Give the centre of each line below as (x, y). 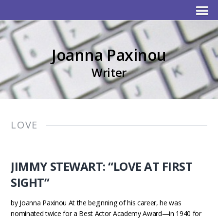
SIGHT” (30, 182)
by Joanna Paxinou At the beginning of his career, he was (96, 203)
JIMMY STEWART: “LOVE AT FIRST (102, 166)
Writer (109, 72)
